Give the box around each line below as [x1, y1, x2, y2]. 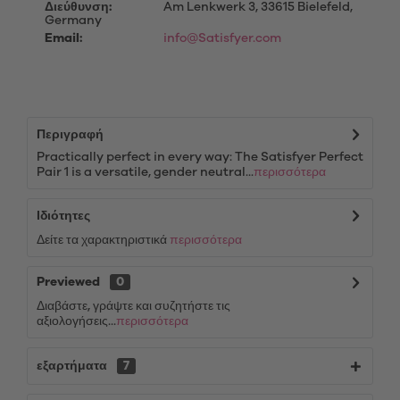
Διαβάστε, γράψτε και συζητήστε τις [37, 300, 230, 312]
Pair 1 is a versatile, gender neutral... [37, 166, 254, 179]
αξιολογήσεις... [37, 315, 116, 328]
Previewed [37, 276, 100, 288]
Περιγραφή [37, 129, 104, 141]
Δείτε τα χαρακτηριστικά [37, 234, 170, 246]
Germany [45, 14, 102, 27]
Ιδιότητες [37, 210, 90, 222]
